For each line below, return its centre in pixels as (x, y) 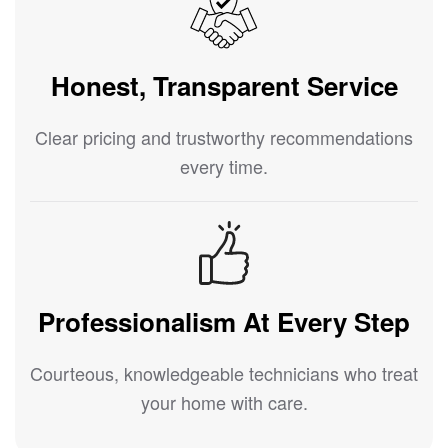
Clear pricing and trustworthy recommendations (224, 137)
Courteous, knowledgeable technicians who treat (224, 373)
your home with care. (224, 402)
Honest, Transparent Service (224, 86)
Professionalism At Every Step (224, 322)
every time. (224, 166)
